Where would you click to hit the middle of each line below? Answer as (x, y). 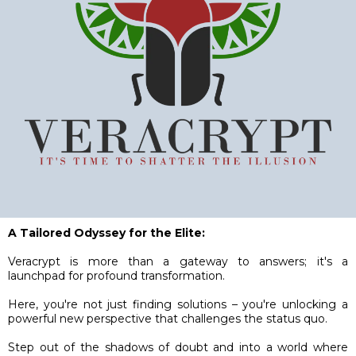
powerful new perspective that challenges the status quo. (168, 318)
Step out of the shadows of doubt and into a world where (178, 347)
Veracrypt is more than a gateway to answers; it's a (178, 261)
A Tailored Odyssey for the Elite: (106, 232)
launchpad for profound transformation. (116, 275)
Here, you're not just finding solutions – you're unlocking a (178, 304)
